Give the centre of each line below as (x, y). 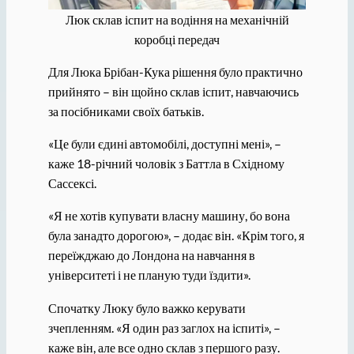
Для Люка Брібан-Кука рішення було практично (175, 71)
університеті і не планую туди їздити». (149, 275)
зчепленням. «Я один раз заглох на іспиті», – (164, 327)
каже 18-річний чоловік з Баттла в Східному (166, 164)
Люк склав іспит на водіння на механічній (177, 19)
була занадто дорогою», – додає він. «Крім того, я (176, 235)
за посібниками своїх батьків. (126, 111)
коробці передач (177, 39)
